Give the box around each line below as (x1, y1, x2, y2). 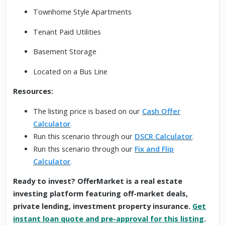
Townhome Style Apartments (33, 7, 132, 17)
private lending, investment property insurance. (13, 201, 193, 211)
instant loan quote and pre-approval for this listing (13, 214, 204, 223)
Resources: (13, 86, 54, 96)
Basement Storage (33, 47, 97, 56)
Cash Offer (142, 106, 181, 116)
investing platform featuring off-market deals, (13, 189, 188, 198)
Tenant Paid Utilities (33, 27, 101, 37)
